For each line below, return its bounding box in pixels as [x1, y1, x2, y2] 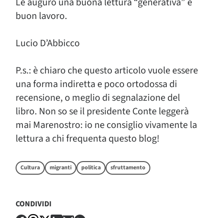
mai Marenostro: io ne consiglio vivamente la [16, 118, 197, 132]
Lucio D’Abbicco [16, 36, 80, 50]
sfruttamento [110, 163, 145, 172]
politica [81, 163, 101, 172]
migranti [50, 163, 72, 172]
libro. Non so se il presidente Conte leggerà [16, 105, 189, 118]
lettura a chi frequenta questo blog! [16, 132, 160, 145]
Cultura [20, 163, 40, 172]
